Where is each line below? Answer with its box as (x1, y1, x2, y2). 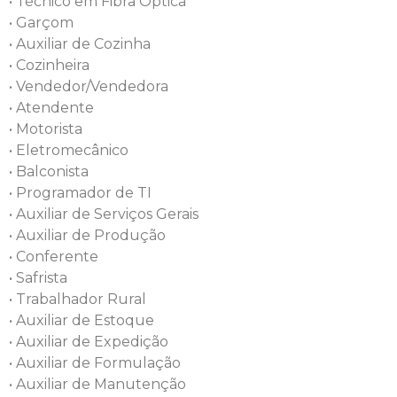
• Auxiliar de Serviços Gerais (9, 205, 198, 222)
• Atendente (9, 98, 94, 116)
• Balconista (9, 162, 89, 180)
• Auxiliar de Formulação (9, 354, 181, 371)
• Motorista (9, 120, 82, 137)
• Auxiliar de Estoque (9, 311, 154, 329)
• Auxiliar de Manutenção (9, 375, 186, 393)
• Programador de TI (9, 183, 152, 201)
